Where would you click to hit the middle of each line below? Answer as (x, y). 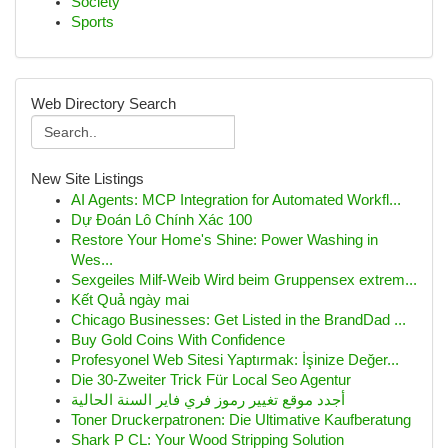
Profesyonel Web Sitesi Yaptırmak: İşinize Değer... (235, 360)
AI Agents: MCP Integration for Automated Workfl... (236, 200)
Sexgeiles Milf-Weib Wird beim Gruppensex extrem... (244, 280)
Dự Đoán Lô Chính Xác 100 (161, 220)
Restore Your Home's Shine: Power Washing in (224, 240)
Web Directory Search (103, 104)
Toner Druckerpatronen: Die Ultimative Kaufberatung (241, 420)
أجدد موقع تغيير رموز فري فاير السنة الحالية (208, 400)
